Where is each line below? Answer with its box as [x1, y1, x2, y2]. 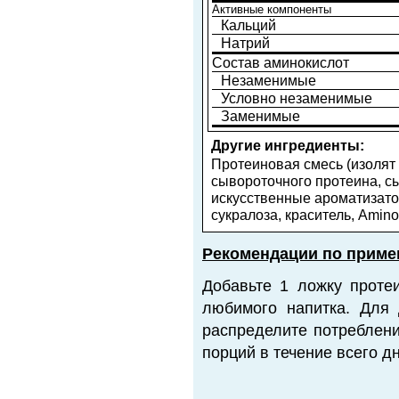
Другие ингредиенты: [211, 137, 364, 153]
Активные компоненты [212, 3, 331, 16]
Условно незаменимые [221, 90, 372, 106]
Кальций [221, 17, 276, 33]
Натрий [221, 35, 270, 51]
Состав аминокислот [212, 54, 349, 70]
